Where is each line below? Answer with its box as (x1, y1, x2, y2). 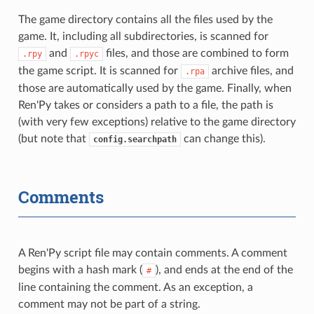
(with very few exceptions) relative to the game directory (18, 116, 296, 128)
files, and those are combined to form (102, 47, 289, 59)
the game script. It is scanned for (18, 64, 181, 76)
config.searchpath (93, 134, 177, 144)
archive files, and (208, 64, 294, 76)
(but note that (18, 132, 89, 144)
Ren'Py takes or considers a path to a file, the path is (18, 99, 273, 111)
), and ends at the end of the (155, 264, 293, 275)
